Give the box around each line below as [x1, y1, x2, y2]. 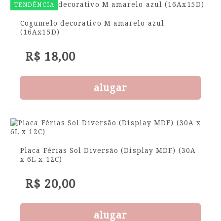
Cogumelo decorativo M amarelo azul [20, 18, 164, 28]
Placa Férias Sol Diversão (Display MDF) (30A [20, 146, 196, 155]
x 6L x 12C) [20, 154, 62, 164]
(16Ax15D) [20, 27, 60, 37]
